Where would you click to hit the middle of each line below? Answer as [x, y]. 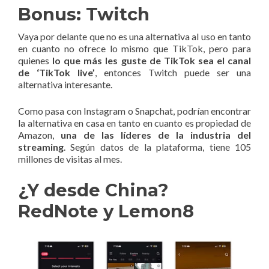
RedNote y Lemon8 [106, 211]
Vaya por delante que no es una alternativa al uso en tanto [134, 37]
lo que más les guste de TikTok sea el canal [152, 61]
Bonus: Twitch [84, 14]
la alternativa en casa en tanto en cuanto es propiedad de [134, 123]
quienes [35, 61]
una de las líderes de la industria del [156, 135]
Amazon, [39, 135]
